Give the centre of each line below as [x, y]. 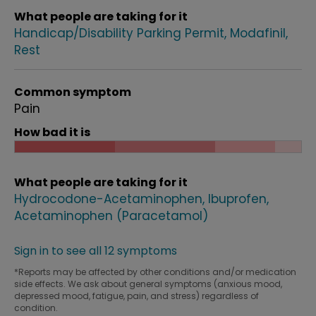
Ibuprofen [237, 199]
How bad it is [52, 132]
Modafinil [258, 33]
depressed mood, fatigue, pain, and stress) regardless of [136, 296]
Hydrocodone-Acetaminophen [108, 199]
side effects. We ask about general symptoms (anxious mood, [148, 284]
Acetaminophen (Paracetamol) [111, 216]
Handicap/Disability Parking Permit [119, 33]
